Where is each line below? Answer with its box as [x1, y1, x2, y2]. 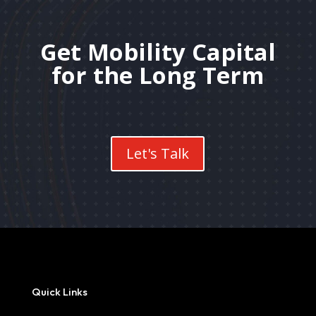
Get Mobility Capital [39, 35, 276, 68]
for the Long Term [51, 59, 265, 91]
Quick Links [31, 284, 87, 298]
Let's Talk [126, 143, 190, 163]
